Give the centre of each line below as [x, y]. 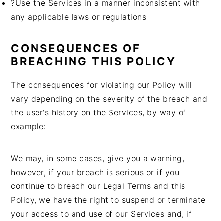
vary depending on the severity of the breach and [109, 99]
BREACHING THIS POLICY [94, 61]
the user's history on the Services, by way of [99, 112]
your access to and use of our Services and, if [102, 214]
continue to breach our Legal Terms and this [98, 186]
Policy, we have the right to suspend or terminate [108, 200]
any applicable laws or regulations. [80, 17]
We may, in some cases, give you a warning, [98, 158]
